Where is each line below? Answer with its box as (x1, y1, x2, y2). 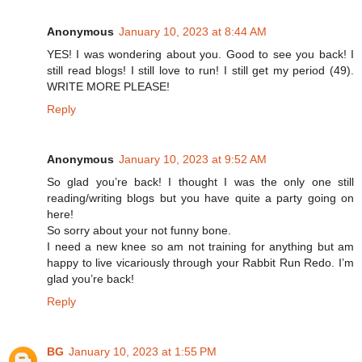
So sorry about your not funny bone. (47, 223, 231, 237)
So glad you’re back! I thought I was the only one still (47, 175, 354, 188)
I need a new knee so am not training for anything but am (47, 239, 354, 253)
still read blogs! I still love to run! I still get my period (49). (47, 63, 354, 77)
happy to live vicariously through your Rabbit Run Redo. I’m (47, 255, 354, 269)
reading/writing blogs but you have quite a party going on (47, 191, 354, 204)
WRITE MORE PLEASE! (47, 79, 170, 93)
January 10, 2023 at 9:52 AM (119, 152, 267, 166)
